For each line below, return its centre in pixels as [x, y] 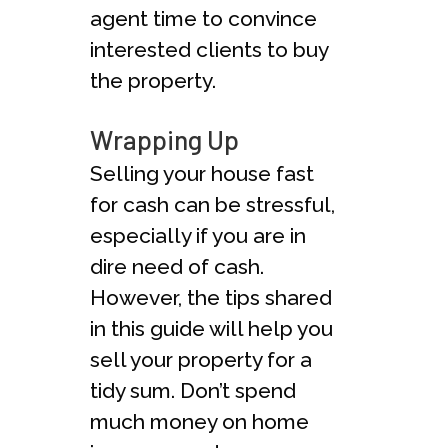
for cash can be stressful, [212, 204]
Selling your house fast [202, 173]
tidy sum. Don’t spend [193, 390]
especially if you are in [198, 235]
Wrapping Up [164, 138]
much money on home [199, 421]
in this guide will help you [211, 328]
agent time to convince [203, 18]
